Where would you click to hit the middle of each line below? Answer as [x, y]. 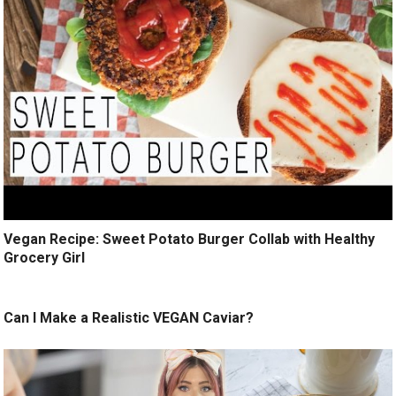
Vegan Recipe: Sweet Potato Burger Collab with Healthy [190, 239]
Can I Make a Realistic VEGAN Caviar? [129, 317]
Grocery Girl [45, 257]
